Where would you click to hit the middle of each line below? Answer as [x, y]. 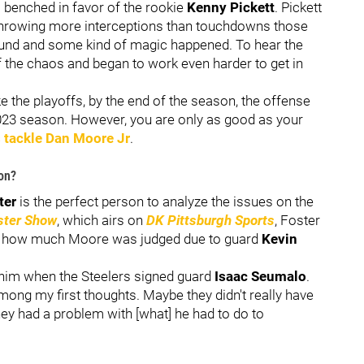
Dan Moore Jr [88, 138]
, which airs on [102, 220]
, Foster [297, 220]
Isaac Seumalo [260, 276]
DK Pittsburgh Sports [210, 220]
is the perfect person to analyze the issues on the [165, 201]
